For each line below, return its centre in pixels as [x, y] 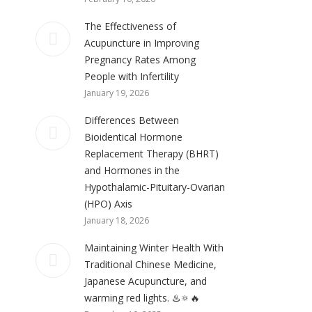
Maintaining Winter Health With [154, 248]
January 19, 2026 [117, 93]
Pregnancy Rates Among [140, 60]
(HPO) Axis [108, 204]
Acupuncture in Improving [142, 43]
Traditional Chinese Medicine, [150, 264]
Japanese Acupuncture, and [146, 281]
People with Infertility [132, 76]
